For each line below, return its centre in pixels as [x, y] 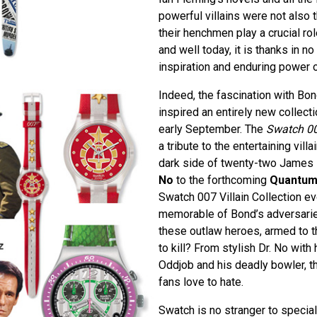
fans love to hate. [201, 282]
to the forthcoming [221, 180]
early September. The [212, 129]
